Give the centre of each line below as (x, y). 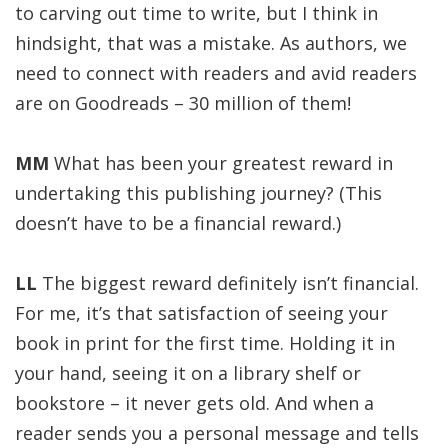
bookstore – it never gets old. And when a (194, 403)
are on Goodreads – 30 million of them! (183, 103)
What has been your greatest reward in (221, 163)
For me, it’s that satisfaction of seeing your (201, 313)
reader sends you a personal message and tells (217, 433)
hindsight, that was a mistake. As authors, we (211, 43)
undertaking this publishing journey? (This (198, 193)
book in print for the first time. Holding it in (205, 343)
